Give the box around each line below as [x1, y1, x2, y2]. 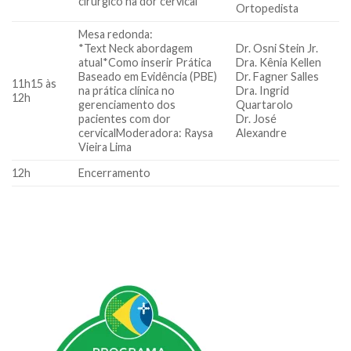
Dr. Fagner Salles [236, 69, 320, 83]
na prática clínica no [78, 83, 175, 97]
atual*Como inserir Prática [78, 55, 212, 69]
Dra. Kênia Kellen [236, 55, 322, 69]
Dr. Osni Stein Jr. [236, 41, 319, 55]
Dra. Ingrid [236, 83, 290, 97]
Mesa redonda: [78, 27, 154, 41]
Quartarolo [236, 97, 294, 111]
